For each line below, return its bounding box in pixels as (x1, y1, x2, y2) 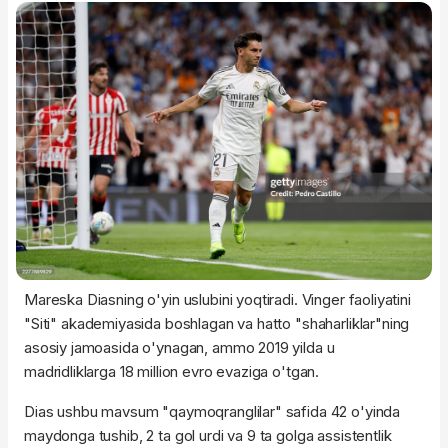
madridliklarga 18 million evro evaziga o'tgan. (24, 361, 320, 381)
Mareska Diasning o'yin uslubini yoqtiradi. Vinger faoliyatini (24, 289, 411, 309)
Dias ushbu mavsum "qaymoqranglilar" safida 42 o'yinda (24, 401, 401, 421)
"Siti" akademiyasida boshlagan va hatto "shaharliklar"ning (24, 313, 410, 333)
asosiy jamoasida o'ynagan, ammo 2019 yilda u (24, 337, 335, 357)
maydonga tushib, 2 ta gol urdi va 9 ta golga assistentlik (24, 425, 392, 445)
